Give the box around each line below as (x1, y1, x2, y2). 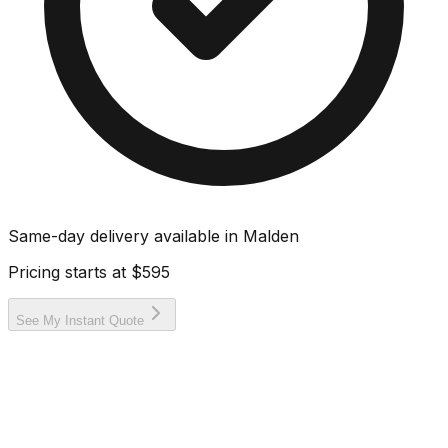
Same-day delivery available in (8, 225, 243, 246)
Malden (243, 225, 299, 246)
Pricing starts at (8, 261, 131, 282)
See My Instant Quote (16, 312, 144, 328)
